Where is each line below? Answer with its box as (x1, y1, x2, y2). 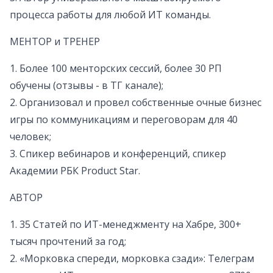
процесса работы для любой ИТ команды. (10, 8, 211, 22)
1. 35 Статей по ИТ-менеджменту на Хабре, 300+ (10, 218, 241, 232)
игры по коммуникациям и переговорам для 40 (10, 113, 238, 127)
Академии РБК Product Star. (10, 164, 140, 178)
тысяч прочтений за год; (10, 235, 126, 249)
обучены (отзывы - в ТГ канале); (10, 79, 163, 93)
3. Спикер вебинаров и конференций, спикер (10, 147, 226, 161)
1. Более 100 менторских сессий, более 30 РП (10, 62, 222, 76)
